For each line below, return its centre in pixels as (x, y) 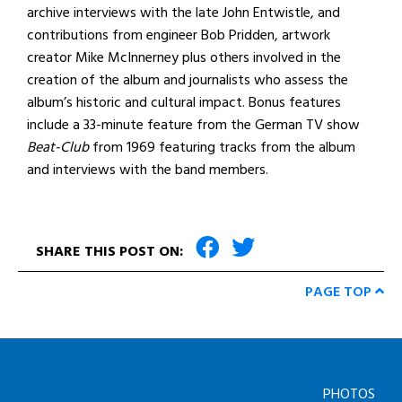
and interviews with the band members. (148, 170)
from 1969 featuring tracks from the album (222, 147)
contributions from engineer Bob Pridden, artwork (179, 35)
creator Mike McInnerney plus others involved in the (184, 57)
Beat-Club (58, 147)
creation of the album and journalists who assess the (188, 80)
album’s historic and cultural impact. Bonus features (184, 102)
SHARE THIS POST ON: (111, 251)
